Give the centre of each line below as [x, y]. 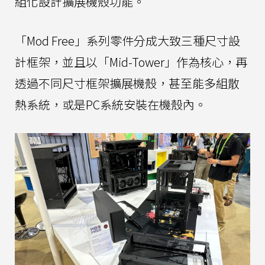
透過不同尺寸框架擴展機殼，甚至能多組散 [127, 83]
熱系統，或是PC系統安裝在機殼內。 [111, 104]
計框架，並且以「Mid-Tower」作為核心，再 [131, 62]
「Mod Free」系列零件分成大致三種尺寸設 [127, 40]
